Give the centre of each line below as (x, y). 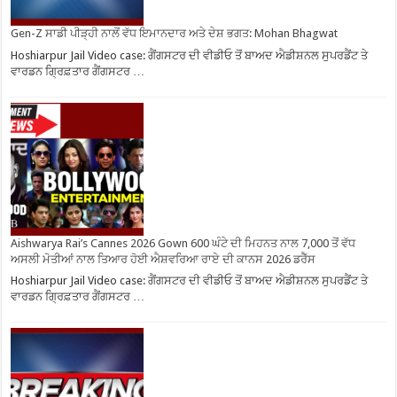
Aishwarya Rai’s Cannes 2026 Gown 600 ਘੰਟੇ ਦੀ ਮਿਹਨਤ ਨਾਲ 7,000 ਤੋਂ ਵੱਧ (183, 243)
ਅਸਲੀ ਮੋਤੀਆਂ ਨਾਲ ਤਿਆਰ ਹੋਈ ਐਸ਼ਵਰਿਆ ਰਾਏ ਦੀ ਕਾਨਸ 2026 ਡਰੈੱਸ (163, 259)
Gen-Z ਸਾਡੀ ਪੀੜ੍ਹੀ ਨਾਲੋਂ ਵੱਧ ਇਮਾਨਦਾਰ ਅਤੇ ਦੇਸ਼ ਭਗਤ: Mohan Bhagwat (175, 33)
